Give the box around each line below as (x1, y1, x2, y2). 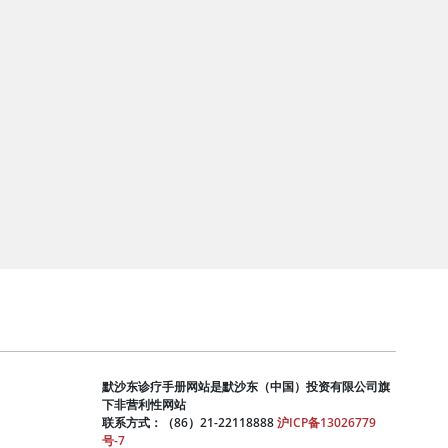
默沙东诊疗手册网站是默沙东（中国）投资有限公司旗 (102, 378, 390, 396)
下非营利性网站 (102, 396, 186, 414)
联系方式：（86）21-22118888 (102, 414, 274, 432)
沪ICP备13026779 (277, 414, 376, 432)
